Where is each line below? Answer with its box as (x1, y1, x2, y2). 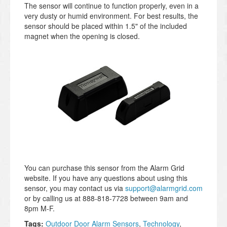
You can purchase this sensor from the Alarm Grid (24, 163, 184, 173)
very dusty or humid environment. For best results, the (24, 11, 198, 21)
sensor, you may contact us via (24, 183, 125, 194)
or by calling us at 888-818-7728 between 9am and (24, 193, 188, 204)
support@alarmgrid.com (125, 183, 203, 194)
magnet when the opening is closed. (24, 31, 140, 42)
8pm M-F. (24, 203, 55, 214)
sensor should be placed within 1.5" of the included (24, 21, 187, 31)
